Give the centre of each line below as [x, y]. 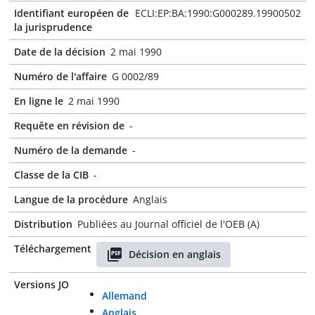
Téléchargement [53, 249]
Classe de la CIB [51, 175]
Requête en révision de [69, 126]
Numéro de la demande [71, 150]
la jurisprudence [53, 27]
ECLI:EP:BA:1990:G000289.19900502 [218, 13]
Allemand [124, 296]
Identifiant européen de [71, 13]
